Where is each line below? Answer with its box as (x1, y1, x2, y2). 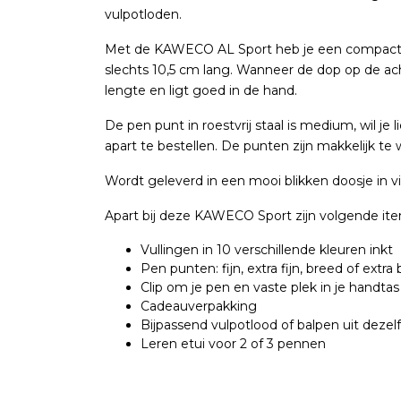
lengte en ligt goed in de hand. (105, 82, 297, 98)
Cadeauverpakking (141, 298, 257, 314)
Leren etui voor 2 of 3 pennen (141, 336, 326, 352)
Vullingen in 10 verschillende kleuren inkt (141, 242, 393, 258)
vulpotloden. (105, 6, 182, 22)
